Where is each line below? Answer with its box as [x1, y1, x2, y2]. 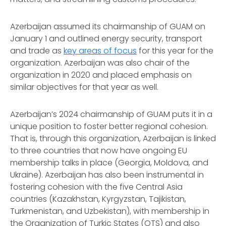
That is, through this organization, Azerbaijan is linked [10, 133, 216, 144]
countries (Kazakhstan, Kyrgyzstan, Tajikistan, [10, 193, 186, 205]
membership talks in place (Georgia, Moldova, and [10, 157, 208, 168]
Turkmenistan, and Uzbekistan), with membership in [10, 205, 209, 217]
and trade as [10, 45, 64, 56]
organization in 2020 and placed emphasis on [10, 69, 192, 81]
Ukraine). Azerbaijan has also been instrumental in [10, 169, 204, 181]
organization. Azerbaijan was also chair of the [10, 57, 190, 69]
